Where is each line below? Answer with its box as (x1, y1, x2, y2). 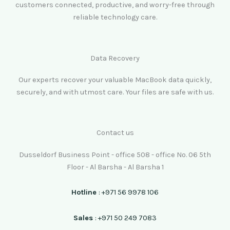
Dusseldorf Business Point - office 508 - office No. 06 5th (19, 150, 211, 159)
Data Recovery (90, 53, 140, 63)
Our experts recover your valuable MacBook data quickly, (18, 75, 212, 84)
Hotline (71, 188, 99, 197)
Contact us (96, 128, 134, 138)
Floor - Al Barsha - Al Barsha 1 (66, 162, 164, 171)
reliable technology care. (73, 13, 157, 22)
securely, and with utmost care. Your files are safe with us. (16, 87, 214, 97)
